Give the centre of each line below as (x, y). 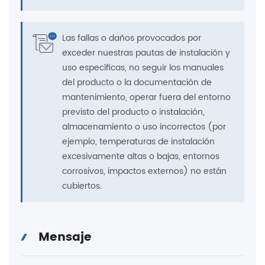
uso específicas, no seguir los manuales (143, 68)
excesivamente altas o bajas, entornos (141, 157)
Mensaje (65, 238)
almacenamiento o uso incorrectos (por (144, 127)
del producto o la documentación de (137, 83)
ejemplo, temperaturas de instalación (138, 142)
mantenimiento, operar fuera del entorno (146, 98)
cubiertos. (82, 186)
